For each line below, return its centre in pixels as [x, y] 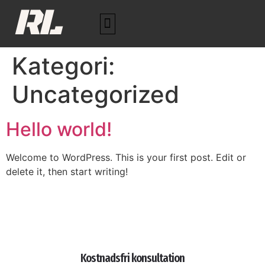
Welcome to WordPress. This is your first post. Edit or [126, 157]
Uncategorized [96, 94]
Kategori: [63, 66]
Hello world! [59, 129]
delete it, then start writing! [67, 172]
